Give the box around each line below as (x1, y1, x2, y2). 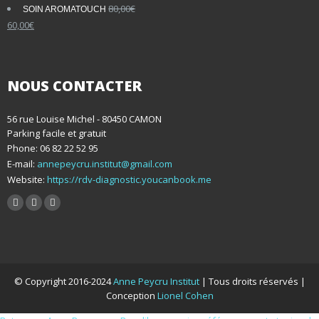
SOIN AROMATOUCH (23, 4, 106, 15)
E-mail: (7, 157, 37, 170)
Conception (105, 288, 157, 302)
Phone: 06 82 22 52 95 (7, 141, 98, 155)
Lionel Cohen (157, 288, 214, 302)
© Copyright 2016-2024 (14, 274, 113, 288)
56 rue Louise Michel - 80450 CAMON (7, 112, 162, 125)
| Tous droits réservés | (201, 274, 305, 288)
